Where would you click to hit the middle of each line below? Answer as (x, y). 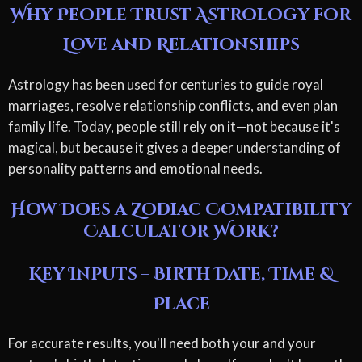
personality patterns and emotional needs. (135, 168)
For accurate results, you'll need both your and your (162, 343)
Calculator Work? (181, 232)
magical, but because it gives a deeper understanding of (175, 147)
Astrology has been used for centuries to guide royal (166, 84)
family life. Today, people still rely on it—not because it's (174, 126)
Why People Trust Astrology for (181, 15)
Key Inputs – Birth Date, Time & (181, 274)
